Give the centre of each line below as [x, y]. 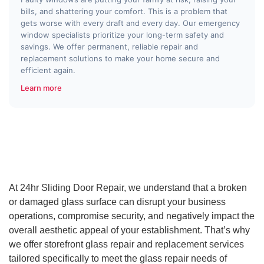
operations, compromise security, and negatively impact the [132, 216]
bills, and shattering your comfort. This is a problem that [124, 11]
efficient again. [48, 70]
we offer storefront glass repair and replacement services [126, 244]
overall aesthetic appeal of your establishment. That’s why [129, 230]
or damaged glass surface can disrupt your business [117, 202]
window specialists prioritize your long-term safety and [122, 35]
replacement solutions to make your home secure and [120, 58]
